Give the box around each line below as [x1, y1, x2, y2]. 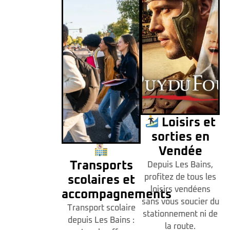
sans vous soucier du [141, 198, 219, 206]
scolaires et [67, 174, 135, 187]
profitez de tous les [144, 173, 216, 182]
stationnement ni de [143, 210, 218, 219]
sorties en [151, 131, 209, 144]
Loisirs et [159, 117, 216, 129]
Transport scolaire [67, 204, 136, 213]
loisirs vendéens [150, 185, 210, 194]
